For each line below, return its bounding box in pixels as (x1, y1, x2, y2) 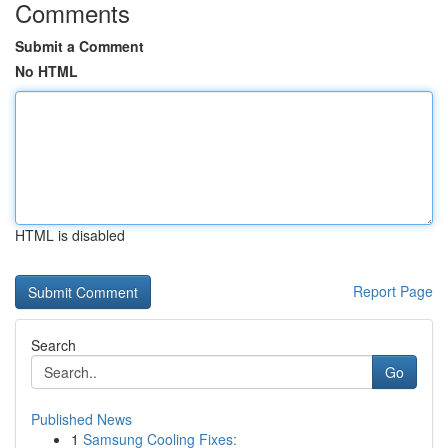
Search (31, 335, 76, 355)
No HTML (15, 61, 78, 81)
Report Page (353, 281, 433, 301)
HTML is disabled (15, 225, 125, 245)
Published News (31, 409, 132, 429)
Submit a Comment (15, 36, 144, 56)
